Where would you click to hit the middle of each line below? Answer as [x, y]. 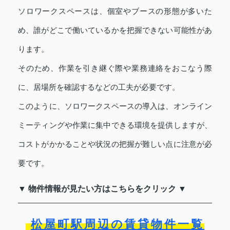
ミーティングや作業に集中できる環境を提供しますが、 [115, 125]
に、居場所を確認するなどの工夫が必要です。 [99, 87]
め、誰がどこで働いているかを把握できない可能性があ [115, 30]
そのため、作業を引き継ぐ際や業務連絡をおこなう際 [115, 68]
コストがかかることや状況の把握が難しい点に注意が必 [115, 144]
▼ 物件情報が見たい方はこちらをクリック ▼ [102, 189]
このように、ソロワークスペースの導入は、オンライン [115, 106]
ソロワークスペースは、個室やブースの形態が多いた [115, 11]
